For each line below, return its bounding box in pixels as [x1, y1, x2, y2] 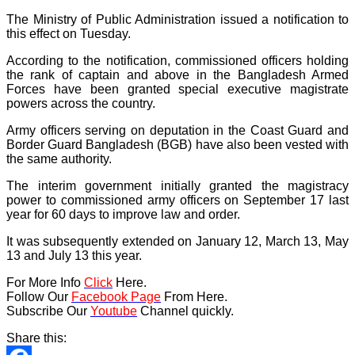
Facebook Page [71, 289, 161, 303]
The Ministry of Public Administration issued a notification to [6, 12, 349, 26]
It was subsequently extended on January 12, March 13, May [6, 234, 349, 248]
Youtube [90, 303, 137, 318]
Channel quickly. [137, 303, 234, 318]
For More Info [6, 275, 84, 289]
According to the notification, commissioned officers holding [6, 53, 349, 67]
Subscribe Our [6, 303, 90, 318]
